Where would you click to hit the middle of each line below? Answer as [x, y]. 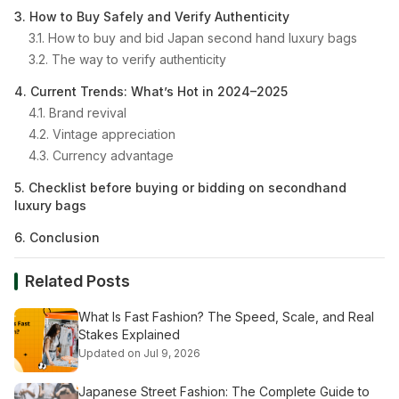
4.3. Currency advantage [101, 156]
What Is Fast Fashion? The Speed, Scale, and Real [226, 317]
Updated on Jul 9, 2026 [139, 354]
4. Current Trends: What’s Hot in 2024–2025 [151, 92]
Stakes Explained [129, 335]
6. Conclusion [57, 238]
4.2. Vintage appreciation [102, 134]
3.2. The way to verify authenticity [127, 60]
